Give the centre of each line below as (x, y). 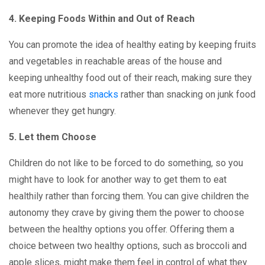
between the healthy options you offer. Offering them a (122, 229)
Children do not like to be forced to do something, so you (126, 163)
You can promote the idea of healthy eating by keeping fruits (132, 45)
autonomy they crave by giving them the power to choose (127, 213)
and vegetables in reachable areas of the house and (115, 61)
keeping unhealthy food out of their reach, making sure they (130, 78)
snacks (104, 94)
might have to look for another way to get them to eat (118, 180)
